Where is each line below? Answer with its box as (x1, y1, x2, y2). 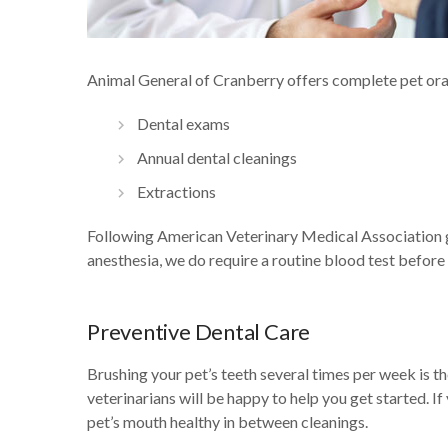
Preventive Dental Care (87, 318, 311, 345)
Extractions (137, 182, 216, 201)
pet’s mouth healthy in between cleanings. (87, 412, 368, 431)
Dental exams (137, 114, 230, 133)
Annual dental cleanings (137, 148, 297, 167)
